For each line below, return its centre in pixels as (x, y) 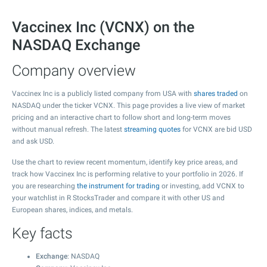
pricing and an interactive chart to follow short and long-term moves (121, 117)
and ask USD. (33, 141)
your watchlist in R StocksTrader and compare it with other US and (118, 198)
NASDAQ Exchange (76, 45)
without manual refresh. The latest (68, 129)
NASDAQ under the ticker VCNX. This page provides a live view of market (128, 105)
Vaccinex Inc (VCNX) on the (103, 27)
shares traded (216, 94)
